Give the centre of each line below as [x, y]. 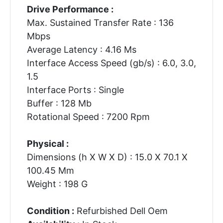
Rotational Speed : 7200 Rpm [88, 116]
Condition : [50, 211]
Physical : [48, 143]
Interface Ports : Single [75, 90]
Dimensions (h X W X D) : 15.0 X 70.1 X [107, 157]
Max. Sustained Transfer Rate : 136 [100, 22]
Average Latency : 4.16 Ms [81, 49]
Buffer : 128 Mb [59, 103]
